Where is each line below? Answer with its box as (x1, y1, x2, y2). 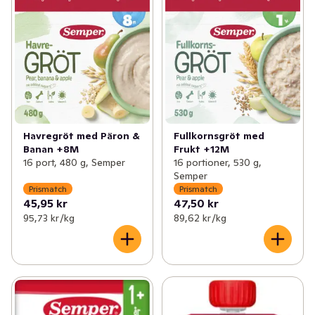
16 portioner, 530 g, (173, 156, 262, 169)
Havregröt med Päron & (23, 129, 140, 143)
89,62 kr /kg (173, 212, 226, 225)
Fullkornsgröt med (173, 129, 264, 143)
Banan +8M (23, 143, 79, 156)
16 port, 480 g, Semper (23, 156, 125, 169)
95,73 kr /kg (23, 212, 75, 225)
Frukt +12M (173, 143, 229, 156)
